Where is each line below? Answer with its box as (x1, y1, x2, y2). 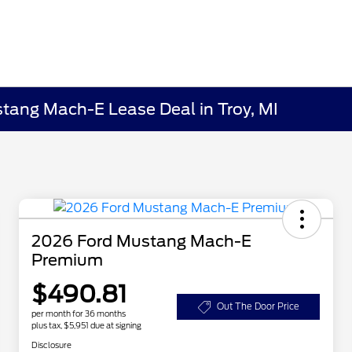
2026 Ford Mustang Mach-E (31, 232, 251, 251)
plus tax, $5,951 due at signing (31, 321, 141, 331)
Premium (31, 251, 103, 270)
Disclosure (31, 340, 71, 350)
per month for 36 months (31, 309, 126, 319)
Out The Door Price (216, 301, 299, 313)
